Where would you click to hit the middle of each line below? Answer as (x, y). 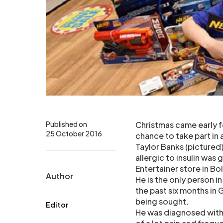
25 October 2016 (74, 134)
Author (59, 176)
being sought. (162, 202)
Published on (66, 124)
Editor (57, 205)
